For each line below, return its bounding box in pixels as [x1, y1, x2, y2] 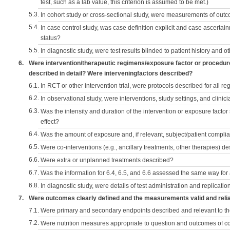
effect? [41, 118, 59, 125]
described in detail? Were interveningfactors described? [29, 70, 193, 77]
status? [41, 34, 61, 42]
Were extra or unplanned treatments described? [41, 157, 174, 164]
